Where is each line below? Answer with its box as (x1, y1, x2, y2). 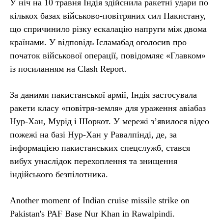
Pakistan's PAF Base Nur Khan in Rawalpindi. (10, 208, 175, 219)
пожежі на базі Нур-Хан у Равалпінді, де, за (10, 129, 177, 139)
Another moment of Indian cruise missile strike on (10, 195, 190, 205)
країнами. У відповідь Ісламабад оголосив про (10, 37, 187, 47)
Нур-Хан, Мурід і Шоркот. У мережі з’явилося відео (10, 116, 209, 126)
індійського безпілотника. (10, 169, 108, 179)
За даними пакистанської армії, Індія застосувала (10, 89, 197, 100)
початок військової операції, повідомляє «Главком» (10, 50, 206, 60)
